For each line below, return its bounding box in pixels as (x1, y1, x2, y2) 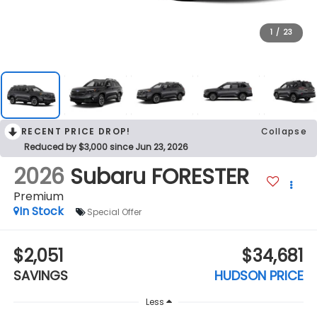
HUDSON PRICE (214, 266, 304, 284)
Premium (13, 188, 64, 205)
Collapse (260, 125, 307, 137)
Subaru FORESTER (69, 162, 249, 192)
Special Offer (86, 205, 142, 218)
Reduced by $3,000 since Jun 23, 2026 (24, 140, 188, 153)
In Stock (18, 203, 64, 220)
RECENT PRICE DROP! (21, 125, 131, 137)
